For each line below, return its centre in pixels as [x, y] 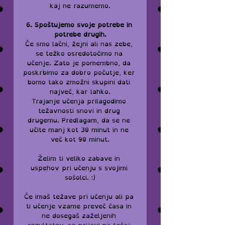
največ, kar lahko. [80, 92]
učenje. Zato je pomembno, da [80, 63]
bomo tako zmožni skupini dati [80, 82]
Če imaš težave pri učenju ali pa [80, 197]
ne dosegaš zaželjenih [80, 216]
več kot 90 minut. [80, 139]
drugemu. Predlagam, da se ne [80, 120]
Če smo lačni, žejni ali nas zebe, [80, 44]
